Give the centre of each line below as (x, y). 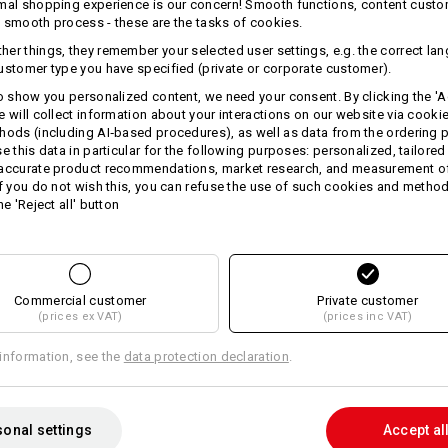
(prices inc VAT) (367, 316)
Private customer (368, 300)
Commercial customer (80, 300)
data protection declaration (206, 356)
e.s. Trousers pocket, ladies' (224, 330)
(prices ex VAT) (80, 316)
